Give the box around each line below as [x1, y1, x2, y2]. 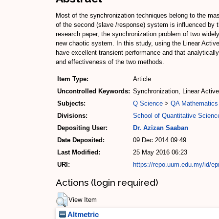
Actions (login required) [56, 176, 158, 188]
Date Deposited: [57, 136, 105, 144]
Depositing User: [57, 124, 108, 132]
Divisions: [57, 112, 88, 120]
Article [133, 75, 151, 83]
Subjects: [57, 100, 86, 108]
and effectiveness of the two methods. [56, 58, 164, 66]
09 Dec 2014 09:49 [133, 136, 186, 144]
